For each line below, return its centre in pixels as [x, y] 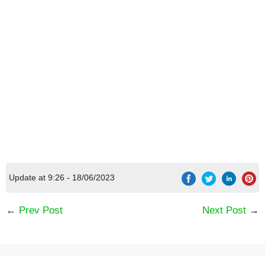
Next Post [224, 211]
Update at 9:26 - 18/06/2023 [62, 178]
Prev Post [41, 211]
